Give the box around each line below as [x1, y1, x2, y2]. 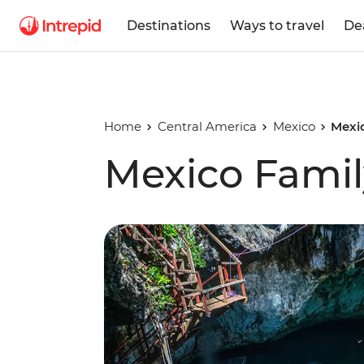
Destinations [127, 17, 210, 33]
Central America [157, 119, 257, 134]
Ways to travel [230, 17, 324, 33]
